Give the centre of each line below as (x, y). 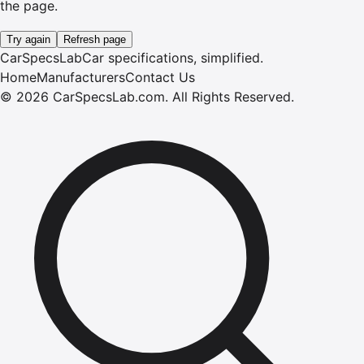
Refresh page (95, 39)
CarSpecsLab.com (109, 96)
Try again (28, 39)
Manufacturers (81, 77)
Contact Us (160, 77)
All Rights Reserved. (233, 96)
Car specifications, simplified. (173, 57)
